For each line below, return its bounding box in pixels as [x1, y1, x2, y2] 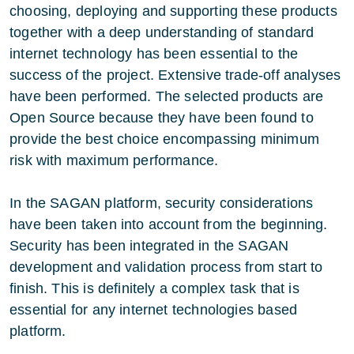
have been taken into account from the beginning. [9, 216, 328, 232]
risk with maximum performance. [9, 152, 219, 168]
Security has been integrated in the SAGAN [9, 237, 289, 254]
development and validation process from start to [9, 258, 323, 275]
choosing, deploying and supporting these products [9, 2, 337, 19]
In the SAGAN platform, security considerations [9, 194, 314, 211]
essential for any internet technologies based [9, 301, 298, 318]
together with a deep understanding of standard [9, 24, 314, 40]
